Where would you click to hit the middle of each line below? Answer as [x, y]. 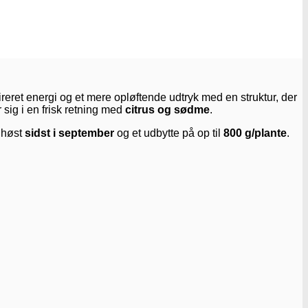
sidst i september [69, 133]
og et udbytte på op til [169, 133]
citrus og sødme [167, 109]
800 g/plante [255, 133]
